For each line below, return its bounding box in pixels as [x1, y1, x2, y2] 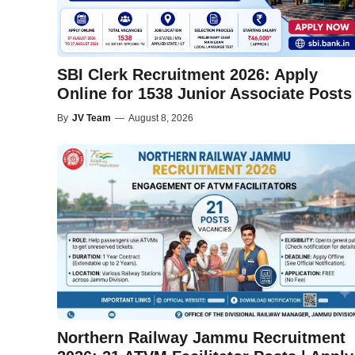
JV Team [72, 112, 111, 124]
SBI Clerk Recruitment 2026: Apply [57, 65, 318, 83]
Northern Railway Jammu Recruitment [57, 328, 345, 346]
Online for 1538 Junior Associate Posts [57, 84, 352, 102]
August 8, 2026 [128, 112, 193, 124]
